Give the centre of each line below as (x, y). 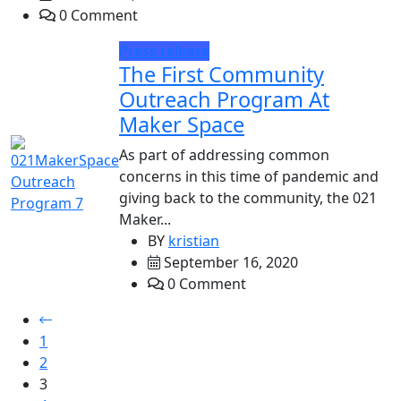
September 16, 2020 (229, 262)
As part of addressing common (224, 155)
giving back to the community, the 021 (248, 198)
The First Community (222, 74)
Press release (164, 51)
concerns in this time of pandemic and (249, 176)
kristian (194, 241)
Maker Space (182, 124)
